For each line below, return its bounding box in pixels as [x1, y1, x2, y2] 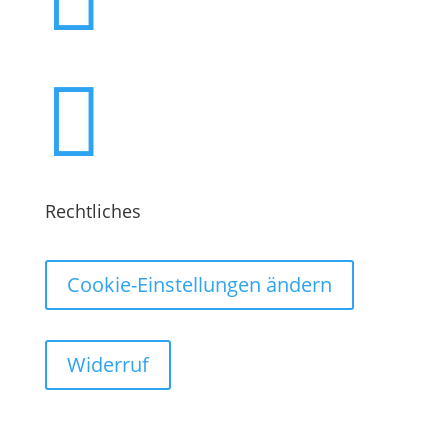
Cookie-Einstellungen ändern [66, 271, 332, 298]
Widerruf [66, 351, 149, 378]
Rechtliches [44, 199, 141, 223]
